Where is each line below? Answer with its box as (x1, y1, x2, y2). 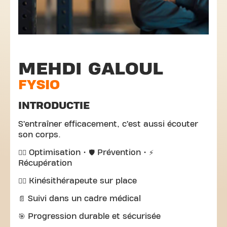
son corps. (18, 131, 61, 139)
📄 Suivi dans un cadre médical (18, 195, 141, 203)
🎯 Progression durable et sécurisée (18, 212, 161, 220)
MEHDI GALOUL (18, 59, 163, 79)
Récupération (18, 159, 72, 167)
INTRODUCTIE (18, 100, 90, 111)
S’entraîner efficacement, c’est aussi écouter (18, 120, 198, 128)
